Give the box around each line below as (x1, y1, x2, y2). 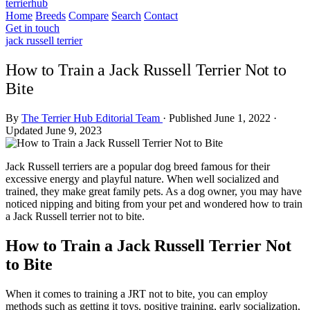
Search (111, 10, 141, 21)
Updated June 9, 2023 (6, 124, 102, 136)
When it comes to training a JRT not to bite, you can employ (6, 287, 268, 300)
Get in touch (6, 22, 60, 34)
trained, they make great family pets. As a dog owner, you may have (6, 185, 302, 197)
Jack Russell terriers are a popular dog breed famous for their (6, 160, 270, 172)
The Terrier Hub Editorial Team (21, 111, 163, 124)
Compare (69, 10, 109, 21)
